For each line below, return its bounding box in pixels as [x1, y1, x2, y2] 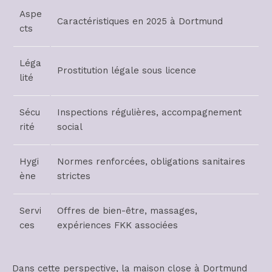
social [57, 121, 83, 132]
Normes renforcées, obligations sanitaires [57, 156, 245, 167]
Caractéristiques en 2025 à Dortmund [57, 16, 223, 27]
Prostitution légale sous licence [57, 65, 196, 76]
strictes [57, 171, 90, 182]
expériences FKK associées [57, 220, 178, 231]
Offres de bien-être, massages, [57, 205, 197, 216]
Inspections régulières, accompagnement [57, 107, 242, 118]
